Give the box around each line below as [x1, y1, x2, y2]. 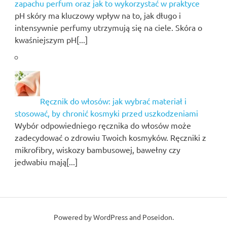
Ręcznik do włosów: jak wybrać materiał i [40, 95, 186, 106]
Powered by [53, 212, 93, 221]
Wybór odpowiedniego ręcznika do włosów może [14, 120, 191, 130]
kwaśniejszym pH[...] [14, 34, 88, 45]
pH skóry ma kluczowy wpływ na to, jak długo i [14, 10, 181, 20]
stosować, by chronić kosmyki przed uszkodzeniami [14, 107, 198, 118]
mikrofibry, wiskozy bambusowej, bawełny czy [14, 144, 180, 155]
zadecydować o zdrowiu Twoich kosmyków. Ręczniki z [14, 132, 206, 142]
